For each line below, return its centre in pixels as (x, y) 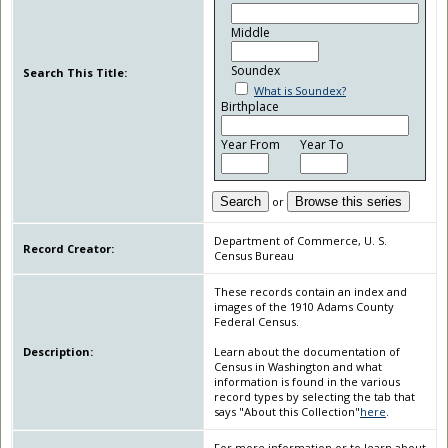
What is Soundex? (300, 90)
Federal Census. (256, 321)
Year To (322, 144)
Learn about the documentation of (307, 351)
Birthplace (250, 106)
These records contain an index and (310, 291)
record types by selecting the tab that (314, 396)
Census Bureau (254, 255)
